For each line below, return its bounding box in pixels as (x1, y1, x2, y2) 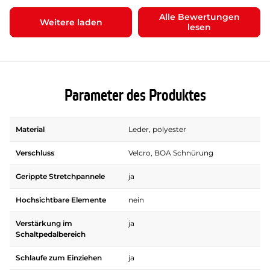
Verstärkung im (16, 219, 72, 228)
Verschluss (16, 148, 54, 158)
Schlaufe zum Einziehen (16, 253, 102, 263)
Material (16, 125, 45, 134)
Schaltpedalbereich (16, 230, 86, 239)
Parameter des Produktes (64, 86, 206, 107)
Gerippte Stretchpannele (16, 172, 105, 181)
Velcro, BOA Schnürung (128, 148, 213, 158)
